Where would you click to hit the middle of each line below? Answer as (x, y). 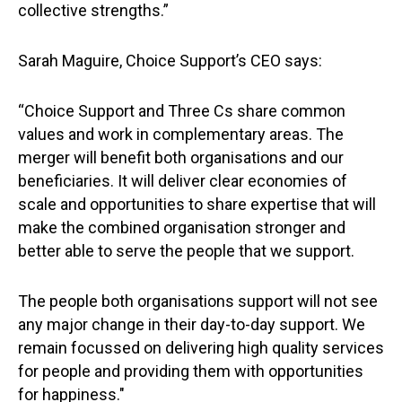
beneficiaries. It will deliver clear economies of (183, 181)
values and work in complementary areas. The (181, 134)
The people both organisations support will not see (198, 301)
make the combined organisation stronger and (182, 227)
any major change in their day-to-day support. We (192, 324)
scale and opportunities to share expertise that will (197, 204)
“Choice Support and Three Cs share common (182, 111)
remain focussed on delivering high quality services (201, 348)
